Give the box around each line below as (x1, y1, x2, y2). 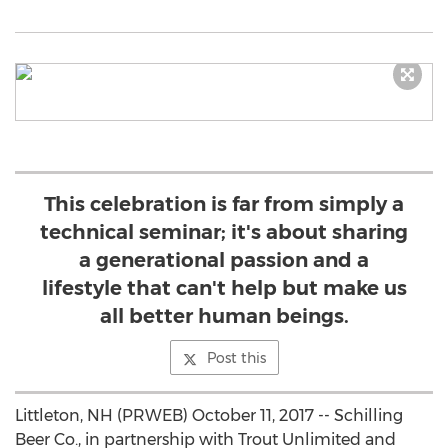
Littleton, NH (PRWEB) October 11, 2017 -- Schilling (15, 406, 403, 425)
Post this (206, 349, 266, 367)
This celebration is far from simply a (44, 192, 404, 216)
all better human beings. (99, 304, 349, 328)
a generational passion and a (79, 248, 369, 272)
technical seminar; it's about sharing (40, 220, 408, 244)
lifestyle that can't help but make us (41, 276, 407, 300)
